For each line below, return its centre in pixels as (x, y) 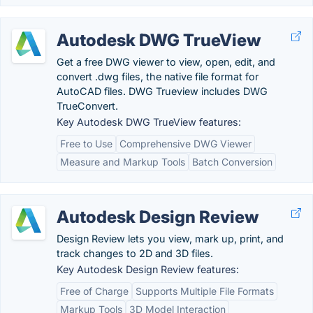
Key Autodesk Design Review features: (148, 269)
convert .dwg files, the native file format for (158, 77)
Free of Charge (94, 291)
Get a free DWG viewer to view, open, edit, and (166, 62)
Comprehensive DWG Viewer (185, 144)
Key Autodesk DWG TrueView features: (149, 122)
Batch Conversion (232, 162)
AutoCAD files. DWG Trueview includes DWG (162, 91)
